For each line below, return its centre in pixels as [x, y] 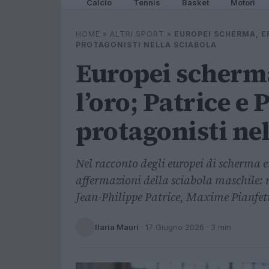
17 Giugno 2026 [175, 227]
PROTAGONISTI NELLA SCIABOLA [146, 45]
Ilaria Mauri [117, 227]
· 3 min [218, 227]
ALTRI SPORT [137, 34]
